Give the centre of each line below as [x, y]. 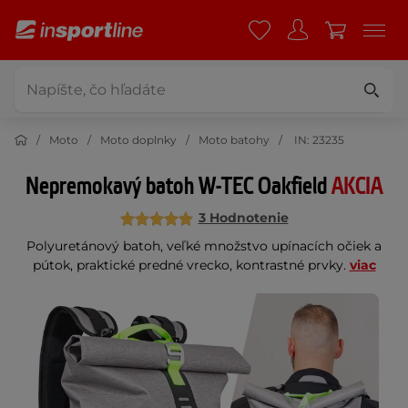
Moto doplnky [138, 140]
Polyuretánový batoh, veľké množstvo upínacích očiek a [204, 246]
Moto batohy [234, 140]
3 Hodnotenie [243, 218]
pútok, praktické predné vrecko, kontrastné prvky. [191, 265]
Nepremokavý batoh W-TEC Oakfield [178, 187]
